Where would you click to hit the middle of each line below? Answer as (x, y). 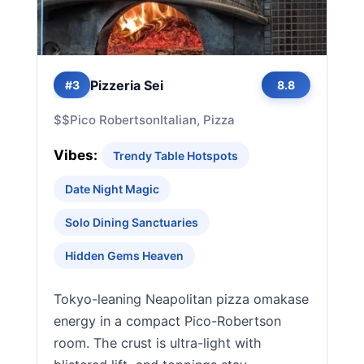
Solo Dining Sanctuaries (132, 222)
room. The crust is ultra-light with (158, 343)
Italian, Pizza (197, 120)
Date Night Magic (112, 189)
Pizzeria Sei (127, 85)
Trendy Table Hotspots (175, 156)
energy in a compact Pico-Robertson (167, 321)
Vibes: (76, 155)
